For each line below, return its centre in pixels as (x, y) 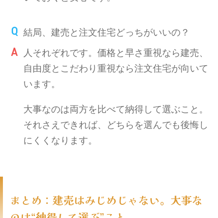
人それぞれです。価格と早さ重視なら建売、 (116, 52)
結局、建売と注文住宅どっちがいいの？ (107, 31)
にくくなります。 (61, 139)
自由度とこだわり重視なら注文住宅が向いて (116, 67)
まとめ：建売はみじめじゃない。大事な (106, 199)
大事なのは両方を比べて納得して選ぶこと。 (116, 108)
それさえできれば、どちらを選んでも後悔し (116, 124)
